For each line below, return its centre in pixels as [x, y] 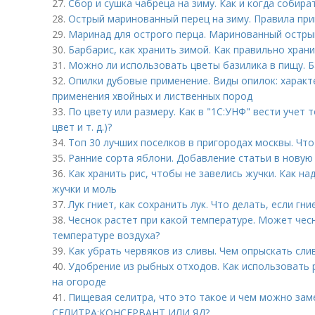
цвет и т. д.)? [82, 127]
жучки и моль [84, 189]
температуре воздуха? [106, 235]
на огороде [79, 282]
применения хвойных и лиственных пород [152, 96]
